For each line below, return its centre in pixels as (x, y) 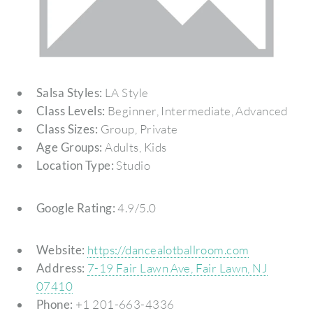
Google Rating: (76, 208)
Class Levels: (71, 111)
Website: (60, 250)
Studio (132, 166)
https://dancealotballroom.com (168, 250)
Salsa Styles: (69, 93)
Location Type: (75, 166)
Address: (60, 268)
